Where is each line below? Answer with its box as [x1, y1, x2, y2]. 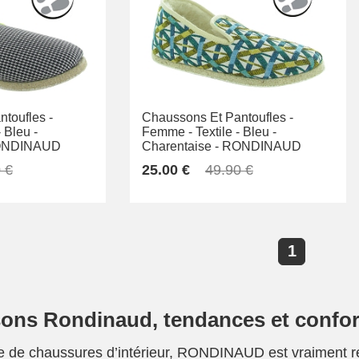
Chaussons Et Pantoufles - [142, 111, 293, 125]
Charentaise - [142, 139, 219, 154]
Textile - [196, 125, 240, 139]
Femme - [142, 125, 192, 139]
